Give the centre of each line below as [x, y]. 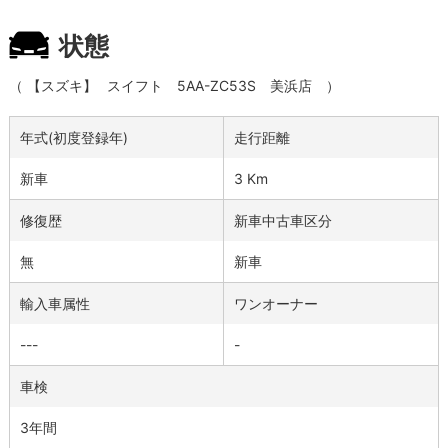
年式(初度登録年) [73, 138]
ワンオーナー [276, 304]
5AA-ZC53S [216, 86]
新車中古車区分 [283, 221]
